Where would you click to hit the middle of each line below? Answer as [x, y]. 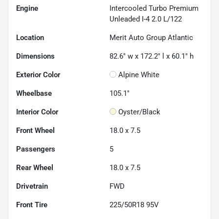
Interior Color [37, 112]
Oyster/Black [139, 112]
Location [30, 37]
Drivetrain [32, 186]
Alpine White [139, 75]
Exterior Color [38, 75]
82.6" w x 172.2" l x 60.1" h [152, 56]
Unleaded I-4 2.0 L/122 [146, 19]
